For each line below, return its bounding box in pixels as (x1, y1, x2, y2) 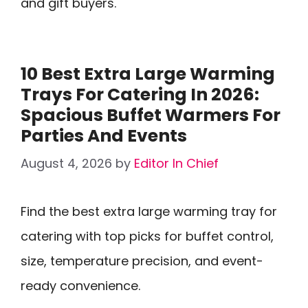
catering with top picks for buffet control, (21, 228, 274, 245)
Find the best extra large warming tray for (21, 203, 277, 220)
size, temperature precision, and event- (21, 252, 263, 269)
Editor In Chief (134, 155, 219, 172)
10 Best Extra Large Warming (21, 62, 275, 86)
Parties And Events (21, 124, 187, 148)
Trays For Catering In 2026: (21, 82, 259, 107)
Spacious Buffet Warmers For (21, 103, 280, 127)
